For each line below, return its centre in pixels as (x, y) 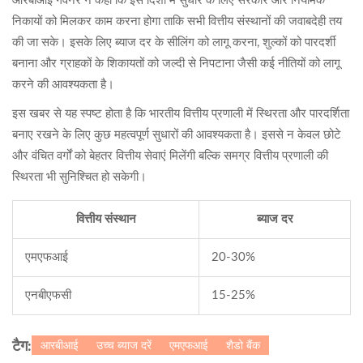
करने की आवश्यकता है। (63, 85)
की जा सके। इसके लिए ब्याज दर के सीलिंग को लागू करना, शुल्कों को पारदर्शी (174, 43)
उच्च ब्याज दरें (124, 346)
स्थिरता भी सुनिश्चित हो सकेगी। (79, 177)
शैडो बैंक (243, 346)
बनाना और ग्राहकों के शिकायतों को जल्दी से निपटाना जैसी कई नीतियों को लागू (176, 64)
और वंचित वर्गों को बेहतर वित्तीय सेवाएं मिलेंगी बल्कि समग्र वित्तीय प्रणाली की (170, 156)
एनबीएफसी (48, 296)
